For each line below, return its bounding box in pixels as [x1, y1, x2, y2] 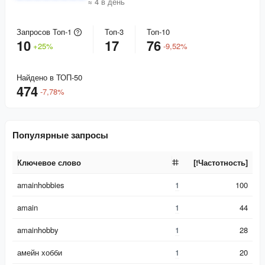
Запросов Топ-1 [17, 26, 72, 38]
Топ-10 [147, 26, 170, 38]
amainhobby [17, 224, 59, 235]
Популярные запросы [12, 128, 108, 142]
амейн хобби [17, 246, 62, 258]
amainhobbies [17, 179, 64, 190]
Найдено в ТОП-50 [17, 72, 82, 83]
